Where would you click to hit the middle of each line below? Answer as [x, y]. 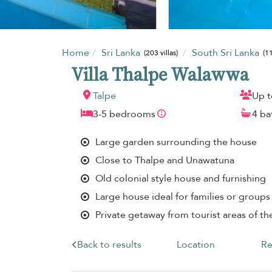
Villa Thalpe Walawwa [160, 74]
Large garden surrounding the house [176, 142]
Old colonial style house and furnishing [181, 178]
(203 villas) [161, 53]
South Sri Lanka [226, 53]
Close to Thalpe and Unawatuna [165, 160]
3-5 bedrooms [124, 114]
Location [195, 244]
